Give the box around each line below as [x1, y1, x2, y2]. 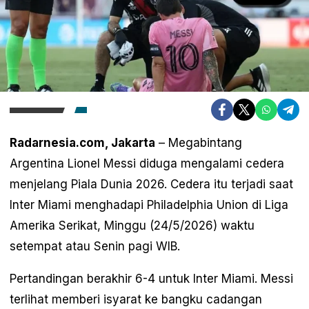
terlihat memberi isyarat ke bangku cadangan [10, 292, 262, 306]
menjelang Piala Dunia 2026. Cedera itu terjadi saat [10, 177, 293, 191]
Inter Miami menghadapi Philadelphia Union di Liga [10, 197, 288, 212]
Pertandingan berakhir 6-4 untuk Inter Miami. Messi [10, 271, 293, 286]
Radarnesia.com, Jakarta [10, 135, 155, 150]
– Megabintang [155, 135, 242, 150]
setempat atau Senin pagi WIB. [10, 239, 180, 253]
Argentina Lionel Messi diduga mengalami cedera [10, 156, 284, 170]
